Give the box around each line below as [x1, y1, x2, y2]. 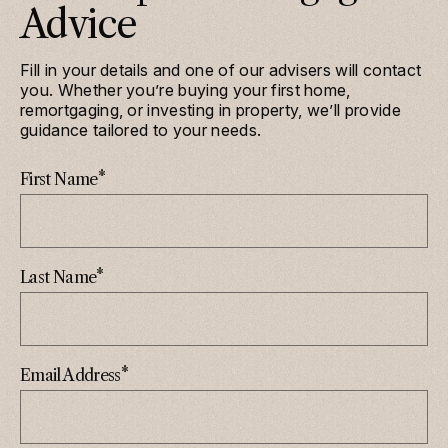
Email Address [20, 365, 121, 385]
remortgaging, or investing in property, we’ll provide [20, 100, 401, 120]
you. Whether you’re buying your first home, [20, 80, 351, 100]
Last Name [20, 267, 97, 287]
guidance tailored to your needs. [20, 120, 262, 140]
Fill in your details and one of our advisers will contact [20, 60, 422, 80]
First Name [20, 169, 98, 189]
